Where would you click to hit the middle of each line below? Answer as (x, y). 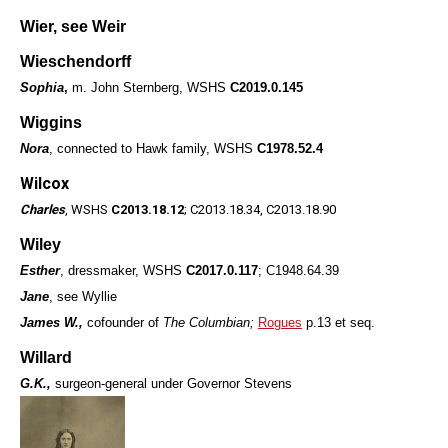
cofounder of (123, 323)
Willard (46, 358)
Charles (42, 210)
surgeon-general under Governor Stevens (171, 384)
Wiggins (51, 123)
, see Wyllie (83, 297)
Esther (40, 271)
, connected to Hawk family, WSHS (153, 149)
